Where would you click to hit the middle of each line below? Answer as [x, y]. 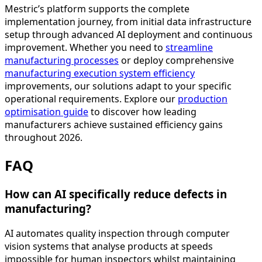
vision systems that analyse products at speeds [109, 246]
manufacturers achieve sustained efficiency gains [114, 125]
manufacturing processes [62, 61]
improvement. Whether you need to [85, 48]
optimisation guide [46, 112]
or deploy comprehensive [176, 61]
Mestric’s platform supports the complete [97, 9]
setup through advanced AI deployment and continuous [129, 35]
